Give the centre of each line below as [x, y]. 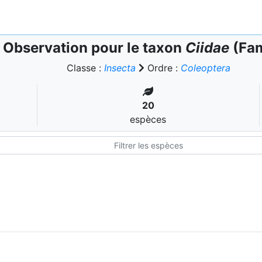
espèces [148, 119]
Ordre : [162, 68]
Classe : [85, 68]
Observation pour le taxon [94, 48]
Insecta [120, 68]
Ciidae [207, 48]
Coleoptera [205, 68]
